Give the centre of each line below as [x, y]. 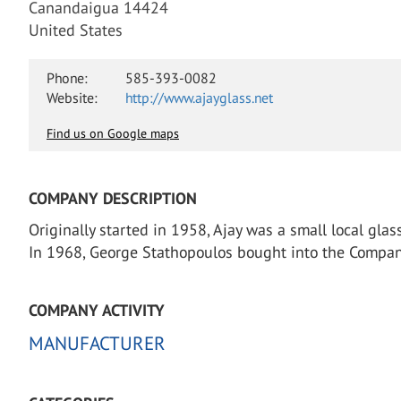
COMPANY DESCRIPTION [113, 198]
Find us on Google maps [113, 133]
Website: [72, 98]
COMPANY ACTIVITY [97, 310]
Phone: [67, 78]
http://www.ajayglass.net [199, 98]
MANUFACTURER [97, 343]
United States [76, 30]
